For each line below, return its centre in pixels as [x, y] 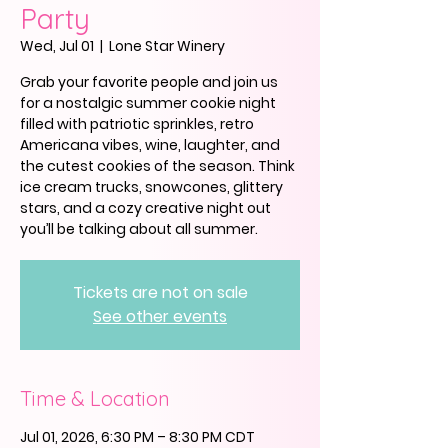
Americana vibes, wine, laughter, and [150, 145]
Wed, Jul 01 [57, 46]
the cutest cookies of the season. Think [157, 166]
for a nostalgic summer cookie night [148, 103]
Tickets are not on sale [160, 292]
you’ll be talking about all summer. [139, 229]
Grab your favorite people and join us [149, 82]
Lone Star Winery [167, 46]
